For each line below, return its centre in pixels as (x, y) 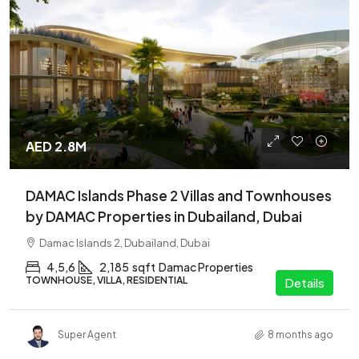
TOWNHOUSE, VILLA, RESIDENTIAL (107, 280)
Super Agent (87, 335)
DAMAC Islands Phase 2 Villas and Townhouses (179, 195)
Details (305, 282)
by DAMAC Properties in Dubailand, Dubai (164, 216)
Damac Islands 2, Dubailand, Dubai (125, 242)
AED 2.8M (56, 146)
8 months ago (301, 335)
